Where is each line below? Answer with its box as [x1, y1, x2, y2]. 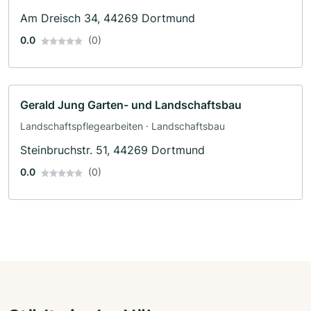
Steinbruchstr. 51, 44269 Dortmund [20, 142, 205, 157]
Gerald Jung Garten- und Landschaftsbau [20, 97, 242, 112]
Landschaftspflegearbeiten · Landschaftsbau [20, 119, 225, 132]
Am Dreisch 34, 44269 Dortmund [20, 10, 195, 25]
